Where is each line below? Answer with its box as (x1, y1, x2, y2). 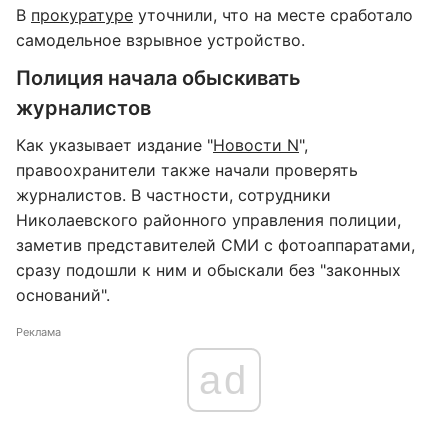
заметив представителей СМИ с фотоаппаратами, (16, 235, 415, 255)
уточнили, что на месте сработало (133, 5, 413, 25)
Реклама (16, 325, 61, 339)
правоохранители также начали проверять (16, 160, 358, 180)
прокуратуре (31, 5, 133, 25)
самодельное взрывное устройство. (16, 30, 305, 50)
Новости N (213, 135, 299, 155)
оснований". (16, 285, 110, 305)
